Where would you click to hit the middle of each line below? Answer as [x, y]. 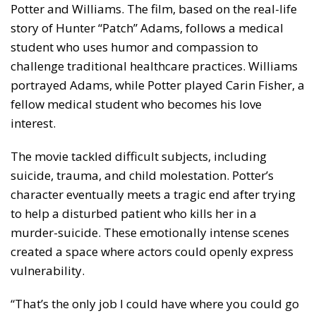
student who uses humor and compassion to [134, 47]
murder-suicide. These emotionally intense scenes [150, 233]
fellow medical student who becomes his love [136, 104]
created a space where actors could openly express [152, 252]
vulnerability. [48, 271]
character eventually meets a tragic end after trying [153, 195]
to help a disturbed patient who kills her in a [134, 214]
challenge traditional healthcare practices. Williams [154, 66]
